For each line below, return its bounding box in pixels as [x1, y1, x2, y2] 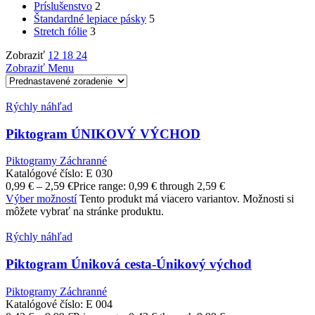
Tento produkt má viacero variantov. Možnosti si [79, 193, 294, 205]
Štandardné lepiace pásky [34, 12, 146, 25]
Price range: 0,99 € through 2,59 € [73, 180, 225, 193]
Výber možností [6, 193, 77, 205]
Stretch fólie [34, 25, 87, 37]
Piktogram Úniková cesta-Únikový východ [6, 257, 252, 271]
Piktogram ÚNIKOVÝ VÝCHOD [6, 126, 200, 141]
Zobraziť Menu [6, 61, 74, 74]
